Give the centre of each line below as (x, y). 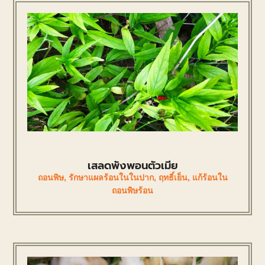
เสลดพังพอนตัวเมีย (132, 165)
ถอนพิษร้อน (132, 190)
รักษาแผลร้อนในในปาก (111, 177)
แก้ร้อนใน (210, 177)
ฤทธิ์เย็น (173, 177)
